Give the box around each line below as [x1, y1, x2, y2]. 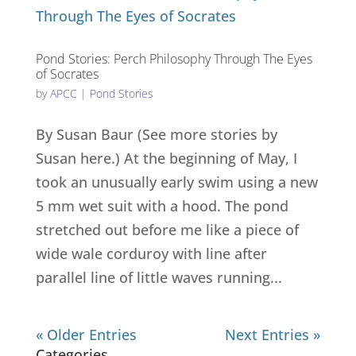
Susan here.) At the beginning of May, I [35, 149, 297, 168]
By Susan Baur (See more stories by [35, 125, 277, 144]
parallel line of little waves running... [35, 268, 282, 287]
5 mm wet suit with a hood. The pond [35, 196, 288, 215]
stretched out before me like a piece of [35, 220, 299, 239]
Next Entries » [225, 325, 321, 344]
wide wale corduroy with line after [35, 244, 267, 263]
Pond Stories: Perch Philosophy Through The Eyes [35, 50, 312, 68]
